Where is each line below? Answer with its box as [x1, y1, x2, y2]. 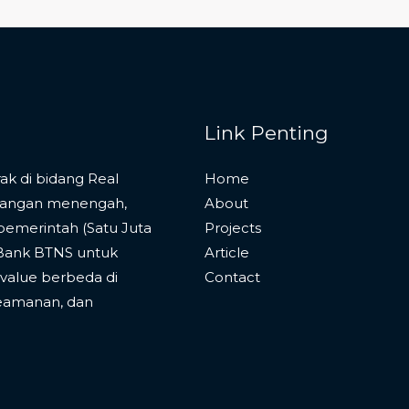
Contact [204, 267, 260, 286]
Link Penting [204, 121, 329, 144]
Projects [204, 218, 261, 236]
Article [204, 243, 249, 261]
